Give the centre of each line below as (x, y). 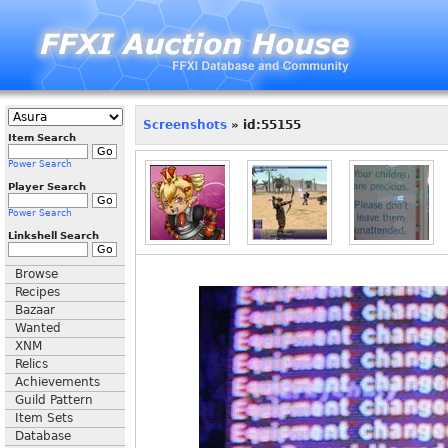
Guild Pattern (54, 400)
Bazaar (35, 310)
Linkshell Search (53, 235)
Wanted (38, 328)
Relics (31, 364)
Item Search (42, 137)
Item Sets (44, 418)
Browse (36, 274)
